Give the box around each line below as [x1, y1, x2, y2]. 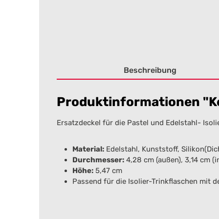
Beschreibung [124, 66, 176, 75]
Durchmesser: [72, 155, 124, 164]
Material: [72, 145, 104, 153]
